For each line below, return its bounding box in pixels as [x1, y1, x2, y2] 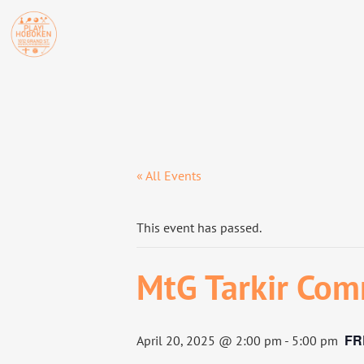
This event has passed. [136, 219, 262, 236]
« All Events [136, 167, 201, 184]
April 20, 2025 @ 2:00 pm [136, 332, 282, 349]
